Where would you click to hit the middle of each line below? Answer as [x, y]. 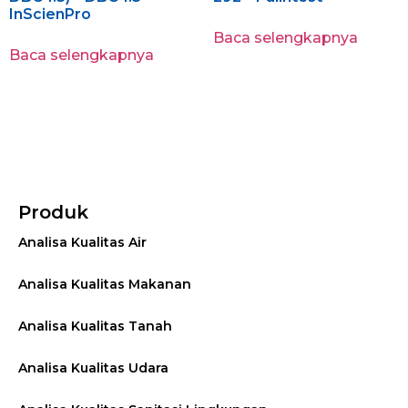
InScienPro [50, 14]
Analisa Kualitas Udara [93, 367]
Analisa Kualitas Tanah [95, 326]
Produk [53, 212]
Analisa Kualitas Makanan [105, 284]
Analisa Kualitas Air [82, 242]
